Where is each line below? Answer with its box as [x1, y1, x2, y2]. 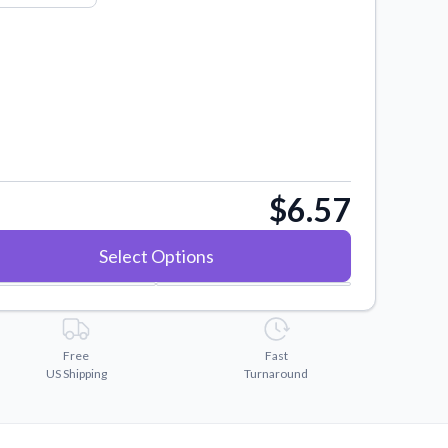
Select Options [98, 244, 214, 267]
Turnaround [244, 365, 308, 381]
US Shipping [45, 365, 107, 381]
